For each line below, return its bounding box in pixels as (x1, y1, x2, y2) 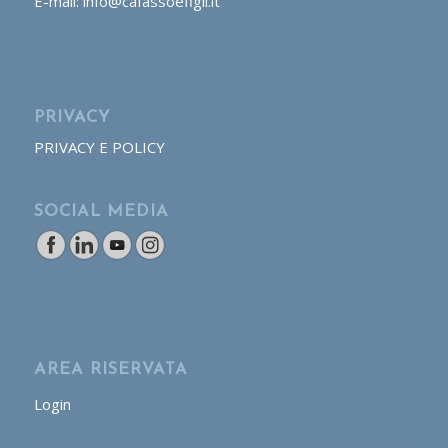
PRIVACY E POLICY (33, 137, 165, 158)
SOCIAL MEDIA (33, 204, 169, 221)
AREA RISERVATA (33, 362, 188, 379)
